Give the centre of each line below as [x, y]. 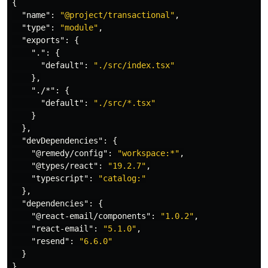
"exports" [43, 40]
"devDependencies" [62, 141]
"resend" [50, 241]
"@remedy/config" [69, 153]
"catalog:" [122, 178]
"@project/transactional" [117, 15]
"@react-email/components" [91, 216]
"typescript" [60, 178]
